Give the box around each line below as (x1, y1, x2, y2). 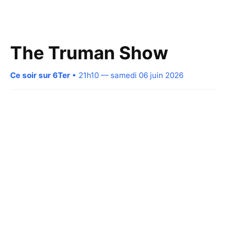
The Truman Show (10, 42, 168, 64)
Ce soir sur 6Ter (10, 70, 70, 80)
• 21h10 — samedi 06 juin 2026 (70, 70, 183, 80)
